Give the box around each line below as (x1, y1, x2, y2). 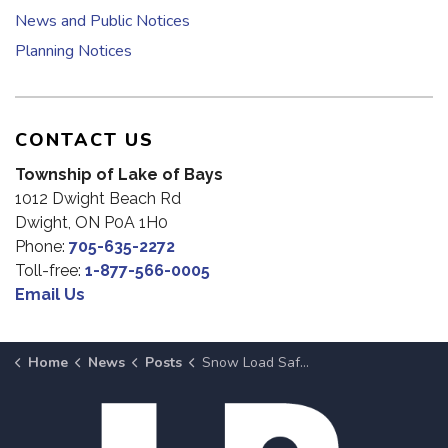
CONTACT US (15, 128, 154, 153)
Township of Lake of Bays (15, 165, 223, 185)
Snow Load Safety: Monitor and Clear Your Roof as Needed (201, 353, 300, 373)
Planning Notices (15, 40, 132, 63)
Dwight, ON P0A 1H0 (15, 213, 168, 233)
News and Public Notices (15, 10, 190, 33)
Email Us (15, 285, 85, 305)
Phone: (15, 237, 69, 257)
